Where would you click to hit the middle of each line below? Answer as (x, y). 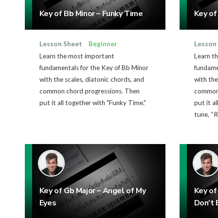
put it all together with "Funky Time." (92, 103)
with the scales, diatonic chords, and (91, 80)
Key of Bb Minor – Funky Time (91, 14)
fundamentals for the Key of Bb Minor (94, 68)
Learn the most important (77, 56)
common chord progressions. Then (89, 91)
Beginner (103, 44)
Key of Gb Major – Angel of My (92, 191)
